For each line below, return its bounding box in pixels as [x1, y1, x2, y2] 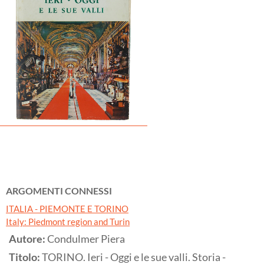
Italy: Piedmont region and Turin [6, 216, 130, 227]
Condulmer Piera [47, 233, 125, 246]
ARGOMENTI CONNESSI [6, 185, 112, 197]
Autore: [9, 233, 47, 246]
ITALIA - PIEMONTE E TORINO [6, 203, 128, 214]
